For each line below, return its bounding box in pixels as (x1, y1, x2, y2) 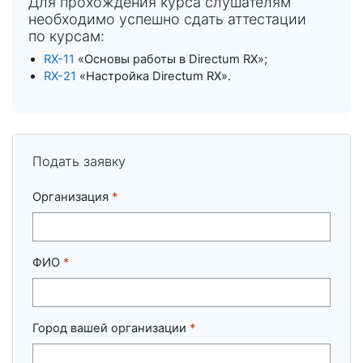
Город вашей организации (32, 320, 190, 335)
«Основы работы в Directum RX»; (75, 52, 268, 66)
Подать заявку (32, 153, 126, 169)
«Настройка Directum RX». (76, 69, 232, 83)
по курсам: (28, 28, 105, 45)
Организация (32, 190, 112, 204)
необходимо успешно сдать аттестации (28, 11, 306, 28)
